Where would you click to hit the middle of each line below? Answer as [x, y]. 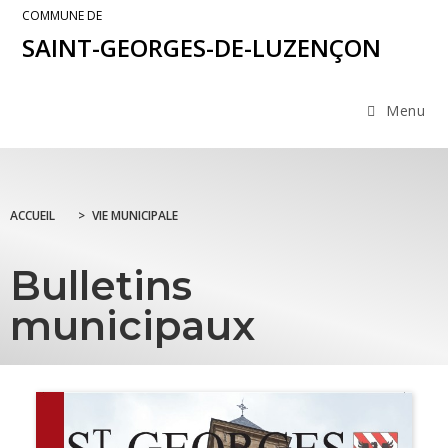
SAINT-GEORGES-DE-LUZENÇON [202, 47]
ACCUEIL [32, 216]
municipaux [132, 326]
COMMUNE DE [62, 15]
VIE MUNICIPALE [135, 216]
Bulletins [101, 286]
